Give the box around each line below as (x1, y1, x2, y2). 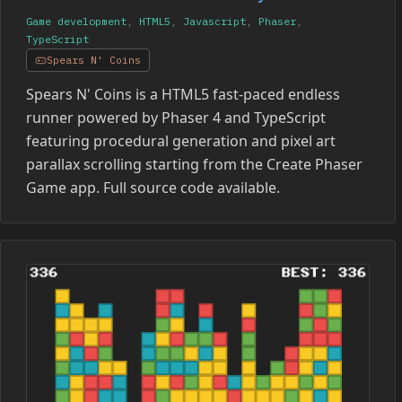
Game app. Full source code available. (26, 178, 280, 198)
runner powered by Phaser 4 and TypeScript (26, 108, 326, 128)
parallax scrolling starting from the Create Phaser (26, 154, 363, 175)
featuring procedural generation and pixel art (26, 131, 336, 152)
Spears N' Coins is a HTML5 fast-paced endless (26, 84, 340, 105)
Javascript (183, 14, 246, 29)
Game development (26, 14, 127, 29)
